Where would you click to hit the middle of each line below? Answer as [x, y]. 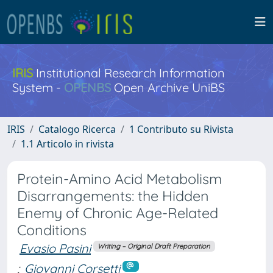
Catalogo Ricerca [77, 129]
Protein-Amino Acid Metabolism [119, 179]
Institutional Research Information [129, 73]
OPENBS [87, 87]
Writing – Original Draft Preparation [154, 246]
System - [38, 87]
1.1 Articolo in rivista [67, 144]
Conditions [52, 230]
